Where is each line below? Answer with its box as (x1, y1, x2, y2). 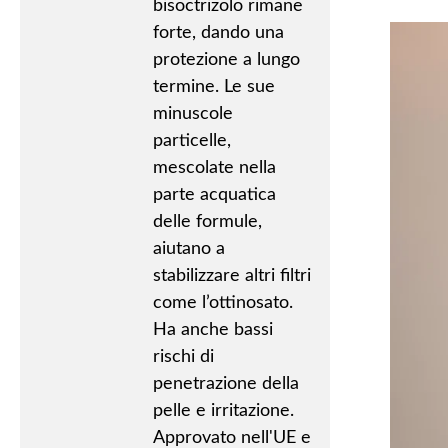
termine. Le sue (152, 78, 275, 96)
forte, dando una (152, 24, 284, 42)
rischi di (152, 348, 214, 366)
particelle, (152, 132, 231, 150)
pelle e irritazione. (152, 402, 294, 420)
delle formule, (152, 213, 262, 231)
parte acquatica (152, 186, 276, 204)
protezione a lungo (152, 51, 300, 69)
